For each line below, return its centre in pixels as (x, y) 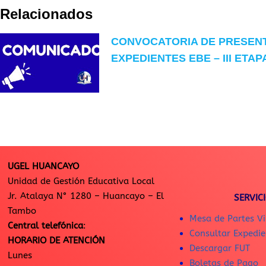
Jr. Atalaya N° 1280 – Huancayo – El (86, 196)
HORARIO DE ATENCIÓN (56, 240)
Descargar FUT (219, 248)
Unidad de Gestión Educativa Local (81, 181)
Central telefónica (45, 226)
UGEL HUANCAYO (43, 166)
